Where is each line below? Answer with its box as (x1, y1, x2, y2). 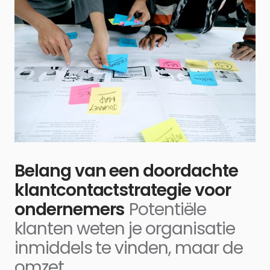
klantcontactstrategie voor (14, 178, 231, 202)
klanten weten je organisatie (14, 216, 235, 240)
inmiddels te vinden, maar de (14, 236, 243, 260)
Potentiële (128, 197, 207, 221)
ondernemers (14, 197, 125, 221)
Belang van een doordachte (14, 159, 238, 183)
